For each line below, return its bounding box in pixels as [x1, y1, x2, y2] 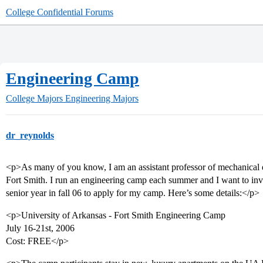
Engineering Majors [65, 93, 139, 103]
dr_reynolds [6, 130, 54, 140]
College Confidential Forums [6, 7, 113, 17]
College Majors [6, 93, 63, 103]
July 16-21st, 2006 [6, 223, 75, 233]
